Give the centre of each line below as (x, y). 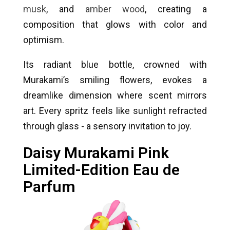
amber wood (115, 9)
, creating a (176, 9)
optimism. (44, 40)
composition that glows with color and (115, 25)
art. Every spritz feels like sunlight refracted (115, 111)
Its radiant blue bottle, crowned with (115, 65)
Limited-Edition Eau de (101, 170)
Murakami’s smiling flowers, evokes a (115, 80)
